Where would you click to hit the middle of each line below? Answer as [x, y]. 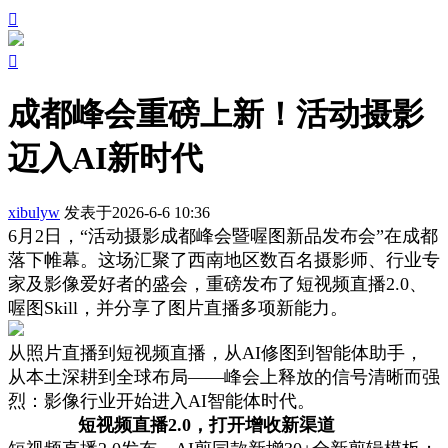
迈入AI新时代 [105, 158]
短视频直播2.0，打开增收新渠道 [171, 424]
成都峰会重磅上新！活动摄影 [216, 114]
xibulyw [34, 212]
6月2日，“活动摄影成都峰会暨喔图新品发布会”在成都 [223, 235]
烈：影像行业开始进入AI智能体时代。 [161, 400]
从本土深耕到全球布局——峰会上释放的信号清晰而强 [224, 376]
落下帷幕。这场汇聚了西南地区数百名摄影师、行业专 [224, 259]
